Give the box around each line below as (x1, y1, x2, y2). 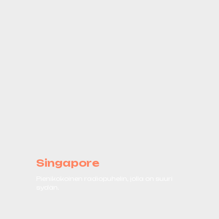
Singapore (36, 156, 99, 169)
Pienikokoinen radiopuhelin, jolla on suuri (36, 175, 173, 182)
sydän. (36, 183, 59, 191)
